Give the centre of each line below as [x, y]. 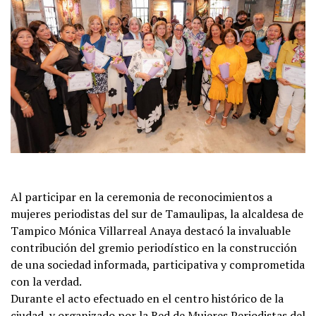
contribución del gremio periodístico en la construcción [154, 247]
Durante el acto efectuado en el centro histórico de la [147, 298]
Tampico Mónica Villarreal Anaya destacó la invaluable [151, 230]
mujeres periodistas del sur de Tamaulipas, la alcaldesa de [157, 213]
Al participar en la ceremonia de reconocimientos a [141, 196]
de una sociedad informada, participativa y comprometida [158, 264]
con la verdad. [46, 281]
